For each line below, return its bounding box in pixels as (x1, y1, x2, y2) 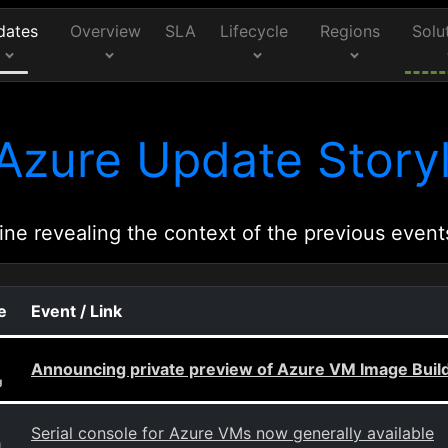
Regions (320, 21, 381, 41)
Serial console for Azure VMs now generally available (31, 423, 434, 443)
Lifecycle (220, 21, 289, 41)
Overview (70, 21, 141, 41)
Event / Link (31, 301, 122, 321)
